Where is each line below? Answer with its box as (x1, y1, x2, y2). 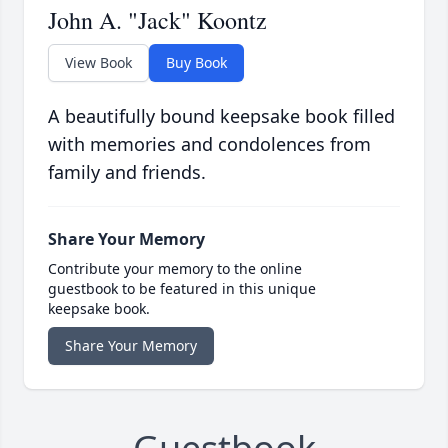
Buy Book (166, 53, 227, 73)
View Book (65, 53, 132, 73)
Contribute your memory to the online (48, 259, 302, 279)
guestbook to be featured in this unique (48, 279, 316, 299)
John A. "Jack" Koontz (48, 4, 267, 37)
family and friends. (48, 160, 206, 185)
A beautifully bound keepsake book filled (48, 104, 395, 129)
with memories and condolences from (48, 132, 371, 157)
